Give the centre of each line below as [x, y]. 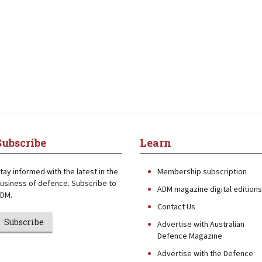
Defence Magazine [190, 236]
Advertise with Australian [201, 224]
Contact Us [176, 206]
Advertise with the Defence [205, 253]
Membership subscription [202, 171]
